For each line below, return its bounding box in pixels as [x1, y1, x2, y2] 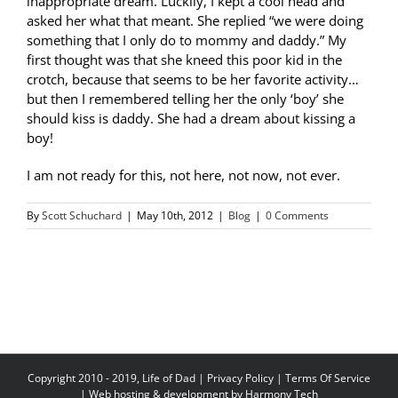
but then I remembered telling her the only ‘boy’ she [27, 90, 344, 108]
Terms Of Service [285, 370, 370, 386]
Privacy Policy [207, 370, 274, 386]
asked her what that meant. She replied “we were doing [27, 12, 363, 30]
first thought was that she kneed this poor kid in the [27, 51, 342, 69]
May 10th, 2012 [137, 208, 213, 224]
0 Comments [266, 208, 329, 224]
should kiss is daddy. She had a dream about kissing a [27, 109, 355, 128]
